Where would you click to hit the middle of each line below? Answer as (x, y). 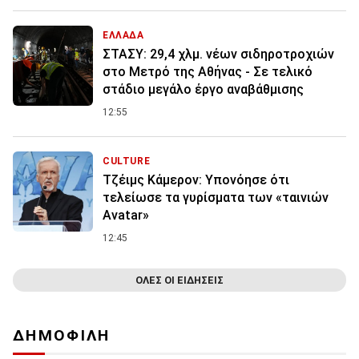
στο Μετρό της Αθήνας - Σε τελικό (208, 72)
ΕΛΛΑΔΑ (123, 36)
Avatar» (126, 216)
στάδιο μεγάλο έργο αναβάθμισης (203, 90)
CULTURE (127, 161)
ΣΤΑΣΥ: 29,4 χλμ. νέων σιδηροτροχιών (218, 54)
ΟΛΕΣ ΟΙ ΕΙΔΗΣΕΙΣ (179, 280)
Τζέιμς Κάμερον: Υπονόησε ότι (196, 180)
